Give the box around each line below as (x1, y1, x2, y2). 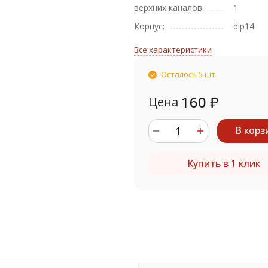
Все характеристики (134, 44, 212, 55)
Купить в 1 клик (187, 157, 260, 170)
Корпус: (134, 20, 165, 32)
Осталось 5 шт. (161, 69, 217, 80)
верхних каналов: (134, 2, 204, 13)
